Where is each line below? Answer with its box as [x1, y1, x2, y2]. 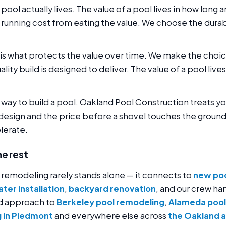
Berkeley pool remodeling [56, 197, 164, 208]
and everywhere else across [53, 210, 168, 221]
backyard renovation [69, 183, 156, 194]
